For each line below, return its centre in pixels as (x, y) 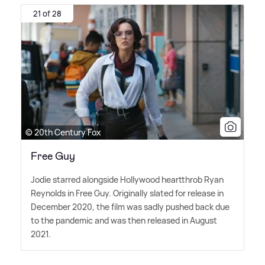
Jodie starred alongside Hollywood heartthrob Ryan (127, 180)
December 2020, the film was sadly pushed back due (130, 207)
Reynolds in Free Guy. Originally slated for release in (127, 193)
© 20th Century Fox (63, 132)
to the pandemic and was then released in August (124, 221)
